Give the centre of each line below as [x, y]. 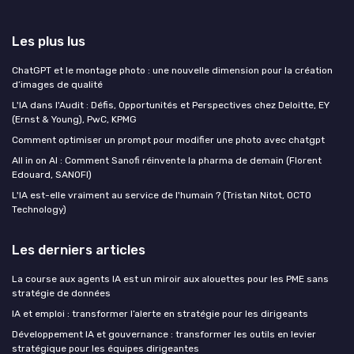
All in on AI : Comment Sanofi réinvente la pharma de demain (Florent [167, 161]
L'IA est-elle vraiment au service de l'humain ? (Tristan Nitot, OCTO [162, 196]
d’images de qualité [57, 85]
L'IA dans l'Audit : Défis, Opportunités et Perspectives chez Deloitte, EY [171, 105]
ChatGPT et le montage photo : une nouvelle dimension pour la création [172, 71]
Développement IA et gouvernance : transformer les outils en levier [164, 335]
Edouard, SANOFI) [52, 175]
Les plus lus [49, 41]
